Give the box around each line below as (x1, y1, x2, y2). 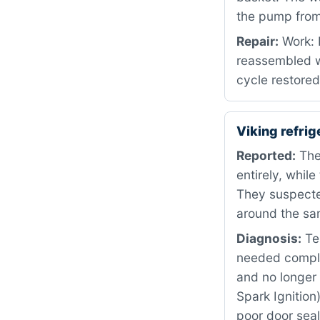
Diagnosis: (236, 231, 301, 246)
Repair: (236, 34, 279, 49)
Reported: (236, 148, 296, 163)
